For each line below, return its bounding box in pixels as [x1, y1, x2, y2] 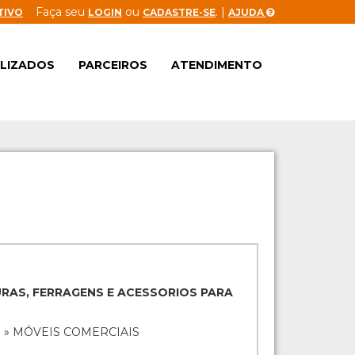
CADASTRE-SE [143, 6, 216, 18]
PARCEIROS [78, 58, 147, 72]
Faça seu [23, 5, 88, 19]
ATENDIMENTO [171, 58, 262, 72]
